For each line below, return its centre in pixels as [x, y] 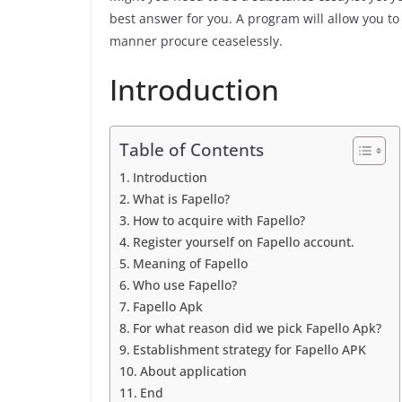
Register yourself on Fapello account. [243, 242]
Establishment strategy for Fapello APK [249, 350]
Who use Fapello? [184, 285]
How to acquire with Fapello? [218, 220]
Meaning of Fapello [190, 263]
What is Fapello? [181, 199]
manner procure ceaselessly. [196, 41]
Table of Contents [192, 150]
